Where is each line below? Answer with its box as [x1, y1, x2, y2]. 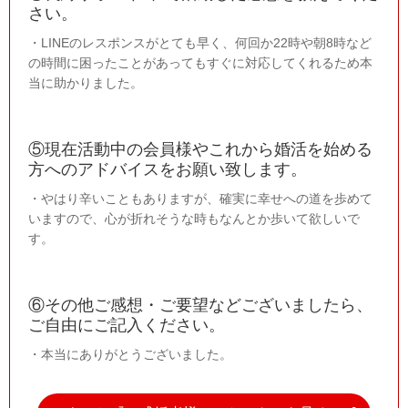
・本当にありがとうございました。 [28, 346, 232, 362]
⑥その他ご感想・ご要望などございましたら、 [28, 294, 372, 315]
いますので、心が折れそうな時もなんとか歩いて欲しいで [28, 210, 360, 226]
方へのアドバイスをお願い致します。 [28, 158, 307, 179]
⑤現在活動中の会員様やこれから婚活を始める [28, 138, 372, 159]
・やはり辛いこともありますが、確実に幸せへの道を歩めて [28, 190, 372, 206]
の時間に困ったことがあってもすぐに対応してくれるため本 [28, 55, 372, 70]
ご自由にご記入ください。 [28, 314, 225, 335]
